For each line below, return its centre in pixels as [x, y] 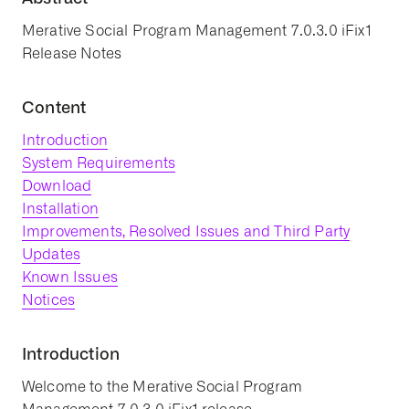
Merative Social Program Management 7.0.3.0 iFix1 [197, 31]
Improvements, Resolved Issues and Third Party [186, 231]
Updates [52, 254]
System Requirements [99, 163]
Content [54, 107]
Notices [49, 300]
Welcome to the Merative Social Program [163, 387]
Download [57, 186]
